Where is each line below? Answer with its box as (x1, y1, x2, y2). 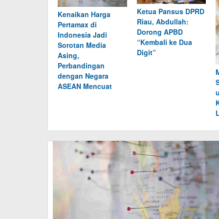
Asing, (58, 50, 79, 60)
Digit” (136, 47, 156, 57)
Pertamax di (58, 19, 97, 29)
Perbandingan (58, 60, 105, 70)
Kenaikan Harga (58, 9, 110, 19)
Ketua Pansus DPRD (136, 6, 204, 16)
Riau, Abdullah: (136, 16, 189, 26)
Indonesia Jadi (58, 29, 107, 40)
